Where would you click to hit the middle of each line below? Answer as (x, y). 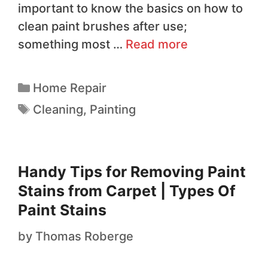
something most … (72, 44)
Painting (113, 109)
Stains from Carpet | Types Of (127, 191)
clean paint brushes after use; (103, 26)
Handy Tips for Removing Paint (132, 171)
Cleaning (58, 109)
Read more (157, 44)
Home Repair (70, 88)
